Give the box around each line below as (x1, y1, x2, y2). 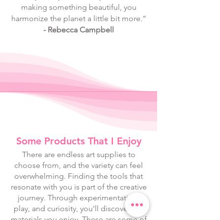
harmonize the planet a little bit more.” (11, 14, 146, 23)
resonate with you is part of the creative (10, 182, 147, 192)
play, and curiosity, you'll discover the (14, 204, 143, 213)
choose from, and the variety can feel (14, 161, 143, 170)
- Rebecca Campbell (43, 25, 114, 34)
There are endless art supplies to (22, 150, 136, 159)
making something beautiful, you (21, 2, 137, 12)
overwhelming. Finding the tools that (14, 171, 143, 181)
